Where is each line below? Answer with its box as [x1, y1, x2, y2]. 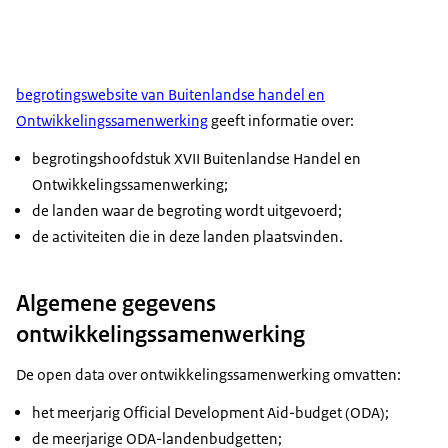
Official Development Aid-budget [123, 403, 342, 423]
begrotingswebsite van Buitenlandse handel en [16, 85, 325, 105]
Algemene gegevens [16, 288, 216, 319]
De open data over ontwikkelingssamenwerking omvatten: [16, 365, 401, 385]
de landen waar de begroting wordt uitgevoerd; [32, 201, 342, 221]
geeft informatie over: [208, 111, 354, 131]
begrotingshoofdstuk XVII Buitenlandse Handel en [32, 149, 361, 169]
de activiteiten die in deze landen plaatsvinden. [32, 227, 343, 247]
